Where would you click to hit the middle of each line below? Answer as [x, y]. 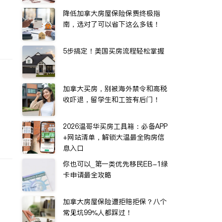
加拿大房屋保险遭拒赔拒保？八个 [115, 202]
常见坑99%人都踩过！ [98, 213]
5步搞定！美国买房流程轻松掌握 [113, 51]
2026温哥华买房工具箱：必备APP [115, 126]
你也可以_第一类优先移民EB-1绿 [115, 164]
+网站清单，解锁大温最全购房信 [114, 137]
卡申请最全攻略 [87, 175]
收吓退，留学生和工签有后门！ [111, 100]
